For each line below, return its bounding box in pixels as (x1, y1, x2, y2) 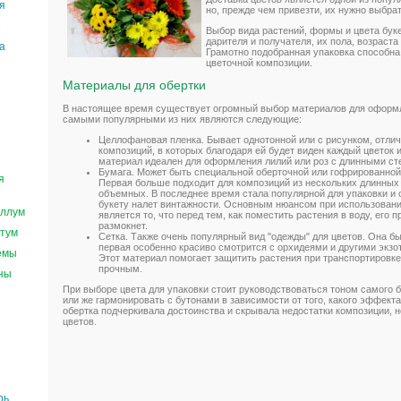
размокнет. (98, 219, 148, 231)
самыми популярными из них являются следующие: (63, 113, 302, 124)
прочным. (98, 262, 142, 274)
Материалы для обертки (63, 78, 206, 92)
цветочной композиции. (206, 57, 312, 68)
